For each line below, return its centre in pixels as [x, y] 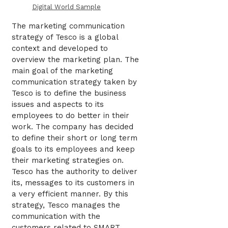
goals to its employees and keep [73, 149]
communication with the [56, 216]
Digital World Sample [66, 7]
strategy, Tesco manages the [66, 205]
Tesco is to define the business [69, 93]
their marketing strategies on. [68, 160]
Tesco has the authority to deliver [75, 171]
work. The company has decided [73, 126]
